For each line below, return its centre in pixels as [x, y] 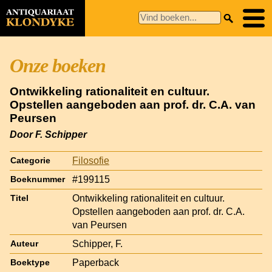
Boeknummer [38, 179]
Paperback [96, 262]
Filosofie [91, 160]
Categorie [30, 160]
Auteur [24, 243]
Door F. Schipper [48, 134]
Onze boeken [58, 66]
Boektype [30, 262]
